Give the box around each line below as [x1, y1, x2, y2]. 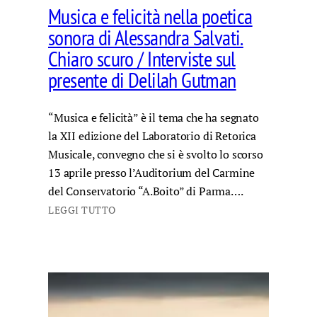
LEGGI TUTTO [48, 203, 116, 217]
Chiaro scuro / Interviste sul [48, 45, 236, 73]
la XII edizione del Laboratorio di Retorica [48, 127, 256, 144]
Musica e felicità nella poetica [48, 3, 253, 30]
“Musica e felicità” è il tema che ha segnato [48, 109, 259, 125]
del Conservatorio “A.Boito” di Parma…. [48, 183, 243, 199]
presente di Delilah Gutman [48, 67, 236, 94]
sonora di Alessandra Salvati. [48, 24, 243, 52]
